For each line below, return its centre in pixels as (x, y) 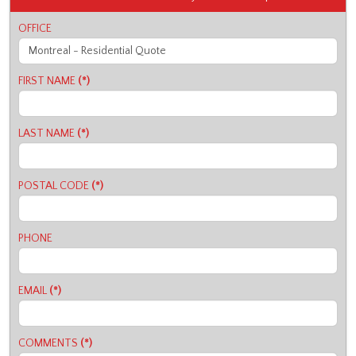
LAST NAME (46, 133)
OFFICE (35, 29)
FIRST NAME (47, 81)
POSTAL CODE (54, 186)
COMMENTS (48, 343)
